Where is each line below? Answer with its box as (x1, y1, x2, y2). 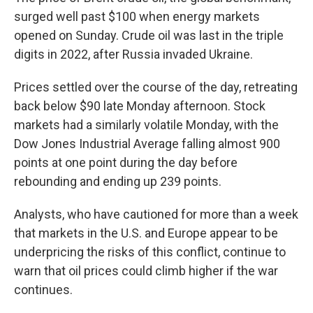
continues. (14, 282, 73, 297)
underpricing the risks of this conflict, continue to (14, 245, 286, 259)
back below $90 (14, 99, 101, 113)
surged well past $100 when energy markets (14, 9, 260, 24)
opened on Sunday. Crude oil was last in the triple (14, 28, 284, 43)
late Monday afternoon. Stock (103, 99, 265, 113)
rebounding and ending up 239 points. (14, 174, 221, 189)
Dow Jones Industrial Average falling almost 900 (14, 136, 280, 151)
